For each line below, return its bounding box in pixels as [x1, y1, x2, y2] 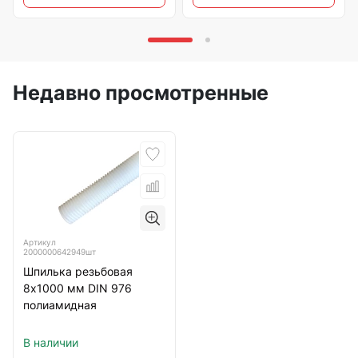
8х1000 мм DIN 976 [23, 281, 132, 296]
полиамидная [23, 298, 97, 312]
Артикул [23, 237, 56, 248]
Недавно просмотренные [13, 81, 268, 105]
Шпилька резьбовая [23, 265, 133, 279]
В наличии [23, 336, 78, 350]
